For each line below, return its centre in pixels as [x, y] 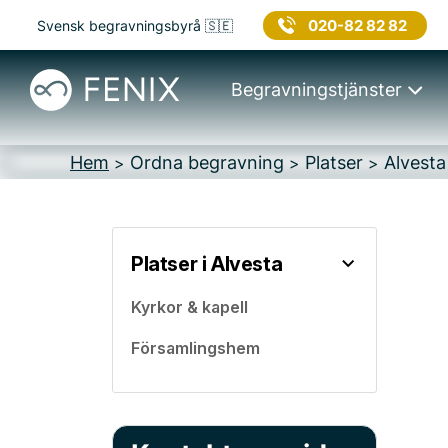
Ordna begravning [207, 162]
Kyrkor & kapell [189, 306]
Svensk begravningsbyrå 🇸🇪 [135, 25]
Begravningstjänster [316, 89]
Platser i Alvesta [207, 264]
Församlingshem [195, 348]
